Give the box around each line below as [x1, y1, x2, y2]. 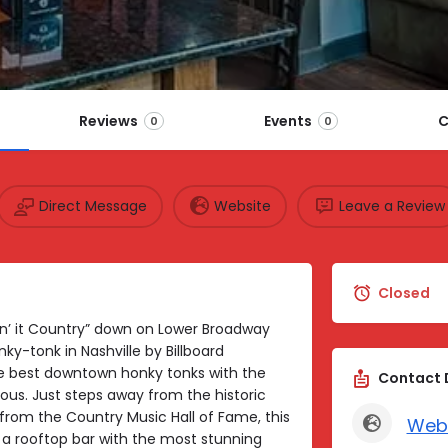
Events [264, 110, 312, 131]
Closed [377, 282, 430, 303]
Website [213, 196, 271, 217]
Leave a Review [338, 196, 445, 217]
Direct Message [38, 196, 147, 217]
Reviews [79, 110, 138, 131]
